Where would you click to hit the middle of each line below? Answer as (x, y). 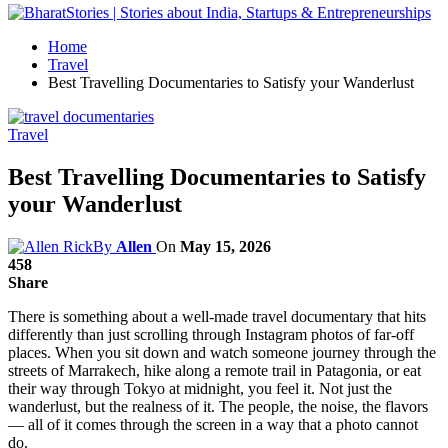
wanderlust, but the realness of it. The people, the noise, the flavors (218, 406)
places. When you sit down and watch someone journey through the (222, 352)
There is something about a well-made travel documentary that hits (217, 316)
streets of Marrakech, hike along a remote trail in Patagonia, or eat (214, 370)
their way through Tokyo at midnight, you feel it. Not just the (200, 388)
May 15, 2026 (225, 246)
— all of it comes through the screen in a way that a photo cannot (213, 424)
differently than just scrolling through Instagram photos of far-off (211, 334)
